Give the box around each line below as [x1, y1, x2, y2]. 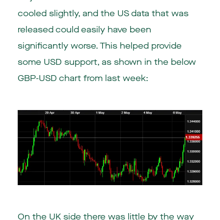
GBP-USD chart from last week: [17, 73, 148, 84]
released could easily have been [17, 24, 151, 36]
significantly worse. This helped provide [17, 40, 182, 52]
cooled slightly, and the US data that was [17, 8, 189, 20]
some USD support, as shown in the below [17, 56, 196, 68]
